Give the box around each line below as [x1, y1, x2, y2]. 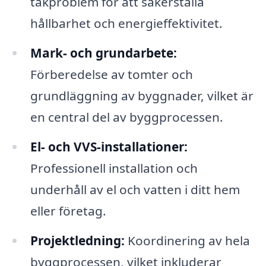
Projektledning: [30, 232, 125, 249]
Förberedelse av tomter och [30, 66, 193, 83]
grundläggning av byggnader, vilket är [30, 87, 254, 104]
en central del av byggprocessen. [30, 109, 223, 126]
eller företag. [30, 202, 106, 219]
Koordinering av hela [124, 232, 250, 249]
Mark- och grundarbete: [30, 45, 177, 62]
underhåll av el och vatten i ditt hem [30, 180, 240, 198]
